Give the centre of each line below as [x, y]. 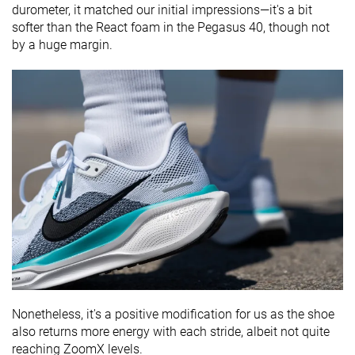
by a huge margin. [62, 44]
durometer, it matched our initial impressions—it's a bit [162, 10]
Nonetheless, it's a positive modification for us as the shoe [173, 315]
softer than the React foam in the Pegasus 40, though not [171, 27]
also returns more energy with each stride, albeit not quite [171, 332]
